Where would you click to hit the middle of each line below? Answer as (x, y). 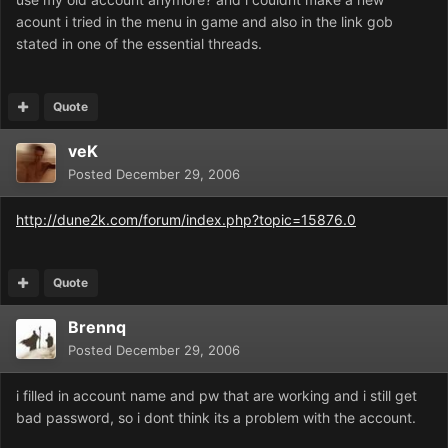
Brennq (97, 327)
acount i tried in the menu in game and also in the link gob (204, 22)
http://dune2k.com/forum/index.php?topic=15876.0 (186, 220)
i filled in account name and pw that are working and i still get (216, 396)
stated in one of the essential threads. (139, 44)
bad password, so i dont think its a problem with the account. (216, 418)
